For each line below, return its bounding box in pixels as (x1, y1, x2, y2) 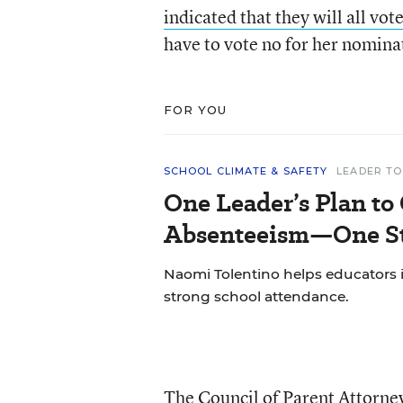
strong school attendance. (163, 288, 349, 305)
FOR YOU (163, 103, 228, 117)
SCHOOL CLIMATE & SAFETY (163, 165, 328, 177)
